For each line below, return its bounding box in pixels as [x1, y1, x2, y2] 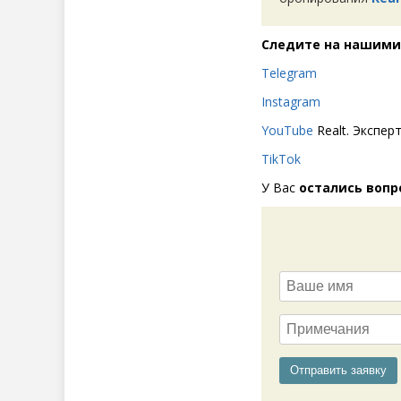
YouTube [261, 121, 313, 139]
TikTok [261, 149, 301, 167]
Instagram [261, 92, 320, 110]
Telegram [261, 64, 317, 81]
